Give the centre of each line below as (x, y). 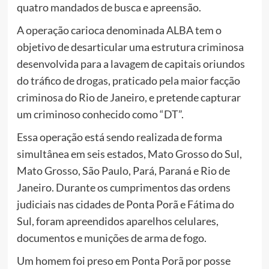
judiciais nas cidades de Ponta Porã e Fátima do (125, 204)
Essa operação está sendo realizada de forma (119, 137)
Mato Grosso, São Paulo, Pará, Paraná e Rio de (123, 171)
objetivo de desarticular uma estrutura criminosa (130, 47)
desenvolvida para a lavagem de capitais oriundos (131, 64)
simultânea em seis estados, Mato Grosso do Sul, (129, 154)
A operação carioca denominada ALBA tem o (119, 30)
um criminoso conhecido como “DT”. (100, 114)
